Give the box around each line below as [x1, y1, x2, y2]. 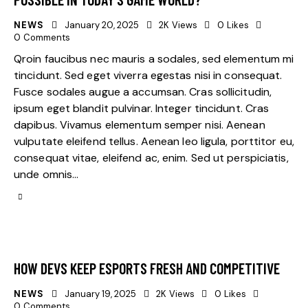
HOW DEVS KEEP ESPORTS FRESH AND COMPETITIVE [14, 258, 280, 277]
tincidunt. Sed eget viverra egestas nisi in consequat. [14, 67, 283, 82]
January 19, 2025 [65, 287, 136, 300]
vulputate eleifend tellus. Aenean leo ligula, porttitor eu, [14, 133, 294, 148]
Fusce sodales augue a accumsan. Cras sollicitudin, [14, 84, 272, 99]
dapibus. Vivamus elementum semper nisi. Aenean [14, 117, 265, 132]
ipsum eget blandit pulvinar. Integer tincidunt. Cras [14, 100, 269, 115]
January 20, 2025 [65, 19, 139, 31]
